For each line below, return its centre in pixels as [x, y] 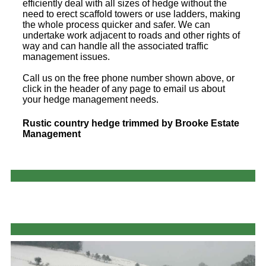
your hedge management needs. [91, 100]
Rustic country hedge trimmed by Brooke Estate [131, 123]
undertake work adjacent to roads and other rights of [131, 36]
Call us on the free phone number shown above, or [129, 78]
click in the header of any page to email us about [124, 89]
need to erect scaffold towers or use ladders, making [132, 14]
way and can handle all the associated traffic [115, 46]
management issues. [66, 57]
